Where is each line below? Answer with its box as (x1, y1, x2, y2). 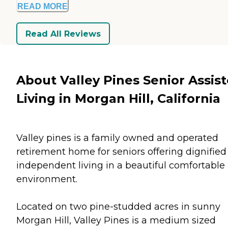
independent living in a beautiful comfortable (16, 159, 225, 171)
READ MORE (17, 2, 68, 11)
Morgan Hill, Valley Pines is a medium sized (16, 214, 216, 226)
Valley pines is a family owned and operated (16, 132, 218, 144)
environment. (16, 173, 77, 185)
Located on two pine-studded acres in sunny (16, 201, 220, 212)
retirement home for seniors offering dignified (16, 146, 226, 157)
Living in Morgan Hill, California (16, 91, 220, 106)
